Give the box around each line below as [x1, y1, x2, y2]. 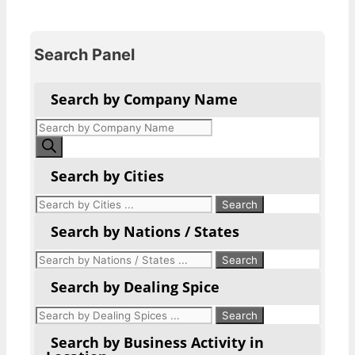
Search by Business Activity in [51, 333, 264, 353]
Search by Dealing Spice [51, 277, 219, 297]
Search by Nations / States [51, 222, 239, 242]
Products [36, 118, 90, 136]
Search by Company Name [51, 90, 238, 109]
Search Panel [34, 45, 135, 65]
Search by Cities [51, 166, 164, 186]
